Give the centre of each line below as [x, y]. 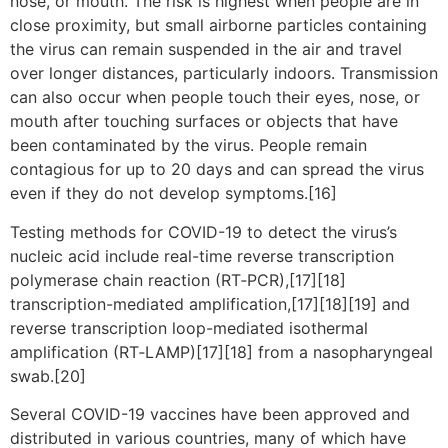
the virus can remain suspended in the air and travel [206, 49]
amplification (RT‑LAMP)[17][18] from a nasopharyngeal [221, 351]
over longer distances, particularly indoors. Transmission [224, 73]
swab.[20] [48, 375]
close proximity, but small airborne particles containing [218, 25]
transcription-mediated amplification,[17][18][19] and [210, 303]
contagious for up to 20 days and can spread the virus [217, 169]
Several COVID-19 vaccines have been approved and [210, 414]
